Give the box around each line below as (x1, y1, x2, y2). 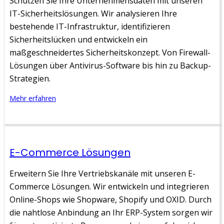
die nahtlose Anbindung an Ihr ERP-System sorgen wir (9, 206, 212, 218)
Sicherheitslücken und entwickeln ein (9, 33, 147, 45)
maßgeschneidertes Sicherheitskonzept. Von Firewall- (9, 46, 210, 58)
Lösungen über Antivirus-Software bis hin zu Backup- (9, 59, 211, 71)
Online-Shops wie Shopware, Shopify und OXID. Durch (9, 193, 211, 205)
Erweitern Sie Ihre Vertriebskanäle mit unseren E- (9, 167, 195, 179)
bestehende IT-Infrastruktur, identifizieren (9, 20, 170, 32)
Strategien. (9, 72, 50, 84)
